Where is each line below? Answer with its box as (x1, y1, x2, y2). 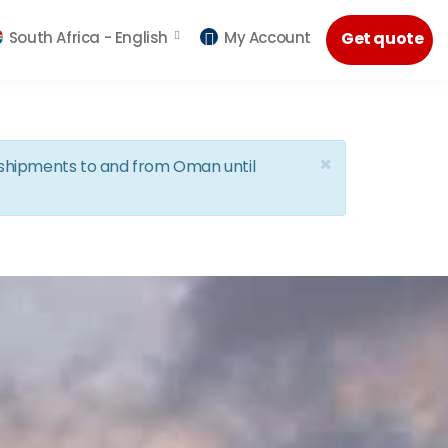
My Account (224, 27, 311, 48)
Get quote (341, 27, 424, 50)
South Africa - (8, 27, 115, 48)
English (114, 27, 168, 48)
